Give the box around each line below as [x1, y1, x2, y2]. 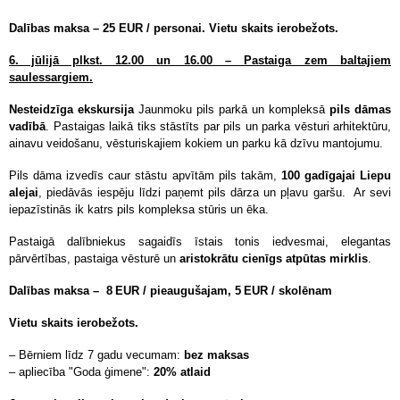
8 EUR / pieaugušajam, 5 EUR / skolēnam [106, 284, 332, 297]
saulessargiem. [9, 71, 93, 84]
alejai [9, 186, 38, 199]
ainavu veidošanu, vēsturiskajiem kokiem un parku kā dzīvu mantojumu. [9, 137, 387, 150]
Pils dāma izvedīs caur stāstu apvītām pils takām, [9, 169, 281, 182]
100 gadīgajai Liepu [280, 169, 392, 182]
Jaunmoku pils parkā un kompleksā [134, 103, 329, 116]
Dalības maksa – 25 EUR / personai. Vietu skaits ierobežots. [9, 21, 342, 35]
